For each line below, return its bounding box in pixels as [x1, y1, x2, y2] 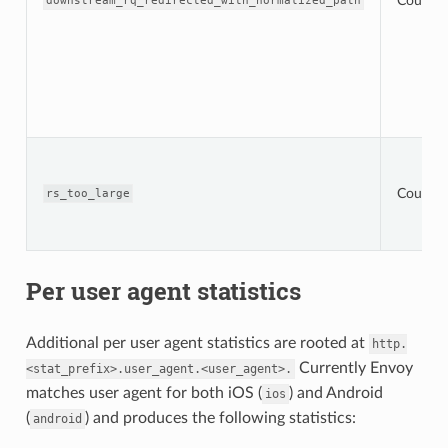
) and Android [288, 384, 383, 401]
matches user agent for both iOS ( [25, 384, 262, 401]
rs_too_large [45, 186, 130, 200]
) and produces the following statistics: [84, 409, 356, 426]
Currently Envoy [294, 359, 413, 376]
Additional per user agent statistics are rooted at [25, 334, 369, 351]
